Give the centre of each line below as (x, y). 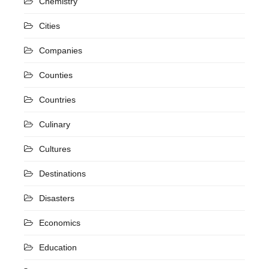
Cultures (55, 149)
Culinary (55, 124)
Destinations (62, 173)
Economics (60, 222)
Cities (50, 26)
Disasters (57, 198)
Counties (56, 75)
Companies (61, 50)
